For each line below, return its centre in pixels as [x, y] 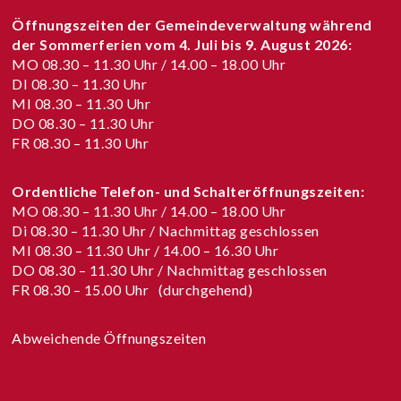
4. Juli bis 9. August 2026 [263, 44]
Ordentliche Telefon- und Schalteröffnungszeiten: [188, 191]
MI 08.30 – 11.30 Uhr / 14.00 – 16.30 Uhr [145, 250]
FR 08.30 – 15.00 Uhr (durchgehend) [132, 289]
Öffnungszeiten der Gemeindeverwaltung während [192, 24]
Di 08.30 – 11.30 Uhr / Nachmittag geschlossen [166, 230]
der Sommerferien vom [95, 44]
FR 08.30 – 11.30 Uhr [81, 142]
